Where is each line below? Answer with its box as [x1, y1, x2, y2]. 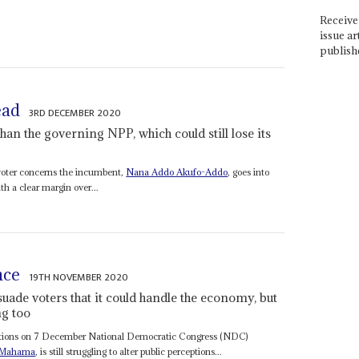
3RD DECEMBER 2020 [29, 103, 122, 122]
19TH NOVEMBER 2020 [29, 268, 129, 287]
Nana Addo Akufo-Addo [126, 165, 228, 178]
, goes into [228, 165, 270, 178]
